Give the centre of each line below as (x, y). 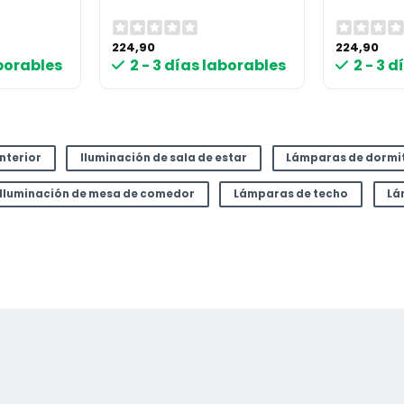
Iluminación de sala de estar (164, 157)
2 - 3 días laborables (208, 66)
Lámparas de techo (291, 194)
